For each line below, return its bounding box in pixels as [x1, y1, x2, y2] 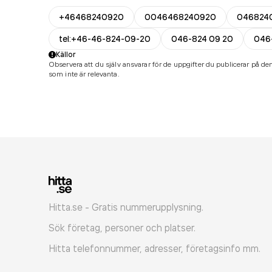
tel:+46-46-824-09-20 [59, 33, 151, 44]
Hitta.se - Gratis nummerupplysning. [49, 201, 203, 213]
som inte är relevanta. [49, 69, 120, 78]
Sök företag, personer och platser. [49, 222, 195, 234]
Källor [56, 50, 76, 59]
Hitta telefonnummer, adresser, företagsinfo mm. [49, 242, 260, 254]
